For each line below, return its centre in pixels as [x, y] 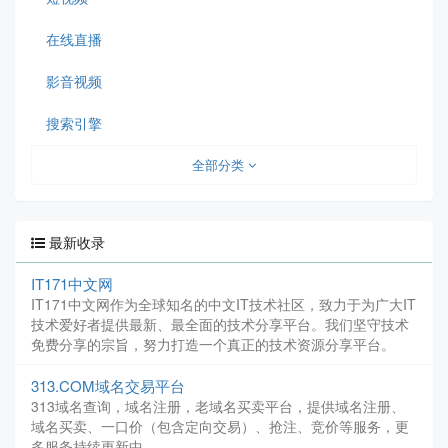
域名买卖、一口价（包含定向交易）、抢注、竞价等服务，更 [220, 426]
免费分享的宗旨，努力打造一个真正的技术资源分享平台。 [213, 344]
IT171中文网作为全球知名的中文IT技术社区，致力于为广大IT [223, 304]
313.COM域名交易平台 [108, 385]
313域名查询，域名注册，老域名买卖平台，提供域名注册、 [218, 406]
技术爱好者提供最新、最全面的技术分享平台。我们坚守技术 [220, 324]
